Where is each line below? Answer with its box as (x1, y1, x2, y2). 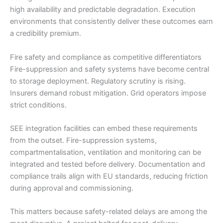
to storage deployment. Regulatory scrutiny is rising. (10, 76, 186, 86)
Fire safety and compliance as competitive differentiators (10, 52, 202, 62)
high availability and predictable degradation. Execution (10, 5, 196, 14)
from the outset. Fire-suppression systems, (10, 136, 157, 145)
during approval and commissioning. (10, 184, 133, 193)
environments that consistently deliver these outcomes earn (10, 17, 213, 26)
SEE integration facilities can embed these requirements (10, 124, 198, 133)
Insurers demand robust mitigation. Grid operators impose (10, 88, 206, 98)
